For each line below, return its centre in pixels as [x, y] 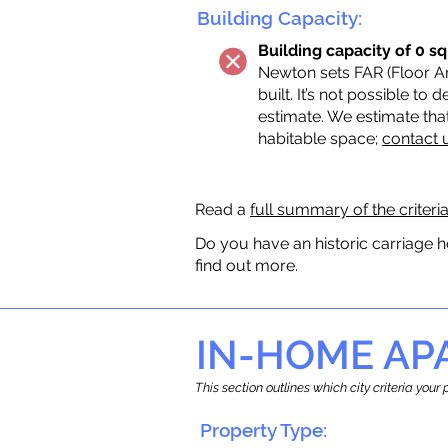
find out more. [246, 265]
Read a [222, 209]
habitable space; [320, 138]
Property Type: [263, 430]
